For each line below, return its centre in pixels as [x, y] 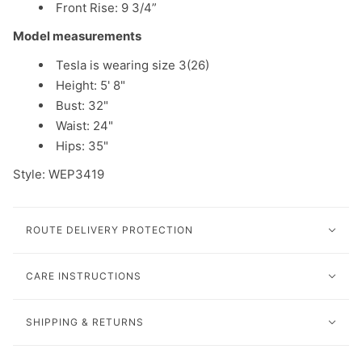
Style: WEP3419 [59, 175]
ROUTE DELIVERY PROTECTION [109, 229]
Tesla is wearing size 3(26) [133, 65]
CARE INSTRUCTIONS [84, 276]
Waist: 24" [84, 126]
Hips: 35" [82, 146]
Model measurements [77, 36]
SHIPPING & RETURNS [85, 322]
